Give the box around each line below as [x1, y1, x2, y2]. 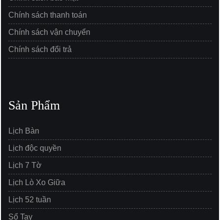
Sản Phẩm [8, 98, 60, 112]
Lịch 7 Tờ [8, 161, 42, 169]
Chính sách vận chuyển [8, 27, 90, 36]
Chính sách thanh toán [8, 10, 87, 19]
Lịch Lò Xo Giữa [8, 178, 65, 187]
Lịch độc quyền [8, 143, 61, 152]
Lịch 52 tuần [8, 195, 51, 204]
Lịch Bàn [8, 126, 39, 135]
